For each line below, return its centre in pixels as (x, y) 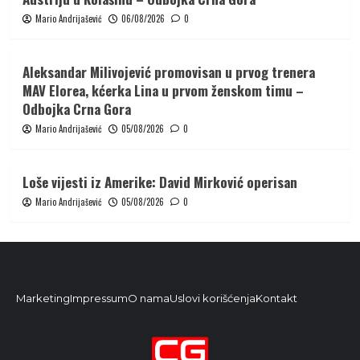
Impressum (99, 299)
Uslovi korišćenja (213, 299)
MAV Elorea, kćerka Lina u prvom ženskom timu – (163, 91)
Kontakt (276, 299)
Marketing (43, 299)
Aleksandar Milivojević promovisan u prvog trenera (168, 72)
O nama (149, 299)
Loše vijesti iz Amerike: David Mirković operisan (160, 182)
